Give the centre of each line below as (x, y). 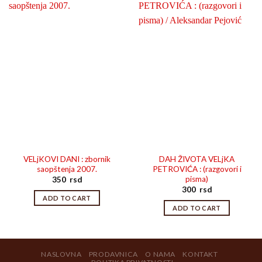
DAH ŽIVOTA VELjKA (197, 159)
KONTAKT (200, 254)
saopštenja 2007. (67, 169)
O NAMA (160, 254)
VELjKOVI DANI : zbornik (67, 159)
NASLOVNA (61, 254)
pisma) (197, 179)
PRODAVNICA (113, 254)
